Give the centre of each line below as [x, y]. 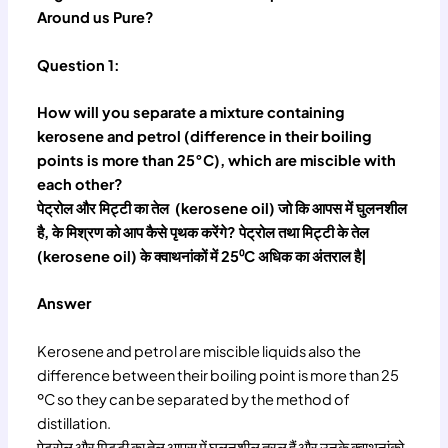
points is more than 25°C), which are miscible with [217, 159]
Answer [64, 303]
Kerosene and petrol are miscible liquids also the [199, 350]
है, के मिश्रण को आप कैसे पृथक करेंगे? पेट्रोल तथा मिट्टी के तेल [203, 231]
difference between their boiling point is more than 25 [218, 374]
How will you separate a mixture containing [191, 111]
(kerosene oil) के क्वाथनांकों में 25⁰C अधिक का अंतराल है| [202, 255]
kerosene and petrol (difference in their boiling [205, 135]
